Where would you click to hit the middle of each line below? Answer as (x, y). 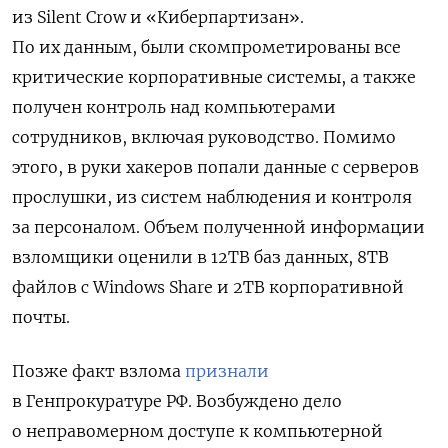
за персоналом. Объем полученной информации (218, 227)
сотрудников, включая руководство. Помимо (204, 137)
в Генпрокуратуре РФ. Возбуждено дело (177, 401)
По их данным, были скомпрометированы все (206, 47)
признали (227, 371)
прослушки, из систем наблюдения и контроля (212, 197)
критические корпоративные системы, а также (214, 77)
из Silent (47, 17)
